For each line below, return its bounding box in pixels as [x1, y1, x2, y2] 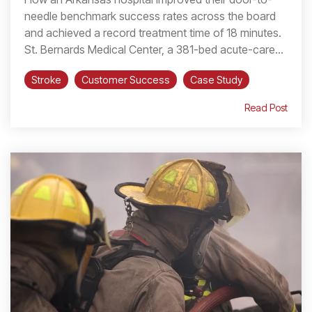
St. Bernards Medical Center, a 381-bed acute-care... [24, 42, 283, 57]
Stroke [31, 74, 61, 86]
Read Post [244, 102, 288, 114]
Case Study [190, 74, 242, 86]
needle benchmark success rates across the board [24, 9, 276, 24]
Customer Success [81, 74, 170, 86]
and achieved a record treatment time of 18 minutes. [24, 26, 281, 40]
